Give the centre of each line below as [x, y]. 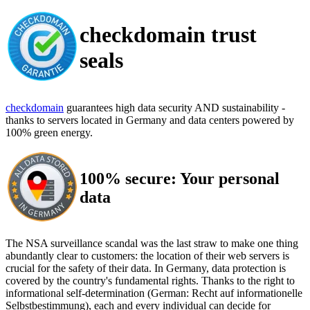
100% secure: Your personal [180, 178]
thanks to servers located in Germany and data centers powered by [150, 120]
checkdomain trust [168, 35]
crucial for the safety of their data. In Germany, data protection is [146, 268]
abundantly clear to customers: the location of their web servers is [147, 256]
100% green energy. [49, 133]
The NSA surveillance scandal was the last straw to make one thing [152, 243]
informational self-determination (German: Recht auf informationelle [154, 293]
